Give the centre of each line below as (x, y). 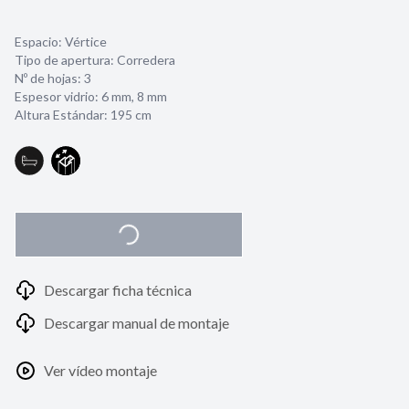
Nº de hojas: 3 (53, 78)
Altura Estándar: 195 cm (83, 115)
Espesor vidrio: (58, 96)
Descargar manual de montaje (136, 323)
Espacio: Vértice (61, 42)
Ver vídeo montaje (100, 370)
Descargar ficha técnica (118, 290)
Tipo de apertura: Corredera (95, 60)
